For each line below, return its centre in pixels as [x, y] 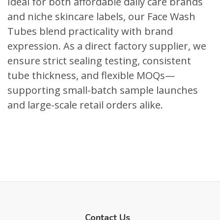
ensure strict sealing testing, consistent [99, 61]
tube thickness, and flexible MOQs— [91, 75]
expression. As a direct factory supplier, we [107, 46]
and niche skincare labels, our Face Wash [101, 16]
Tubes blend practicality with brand [90, 31]
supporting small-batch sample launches [103, 90]
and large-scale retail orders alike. [85, 105]
